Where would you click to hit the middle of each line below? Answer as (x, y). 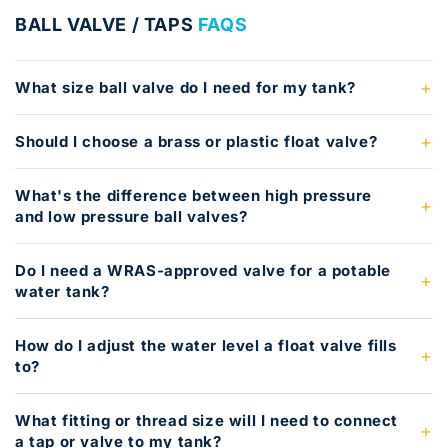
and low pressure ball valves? (131, 217)
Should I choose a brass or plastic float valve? (196, 142)
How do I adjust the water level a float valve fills (206, 346)
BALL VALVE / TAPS (106, 25)
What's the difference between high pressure (193, 196)
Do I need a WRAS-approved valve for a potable (203, 271)
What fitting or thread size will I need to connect (207, 421)
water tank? (62, 292)
